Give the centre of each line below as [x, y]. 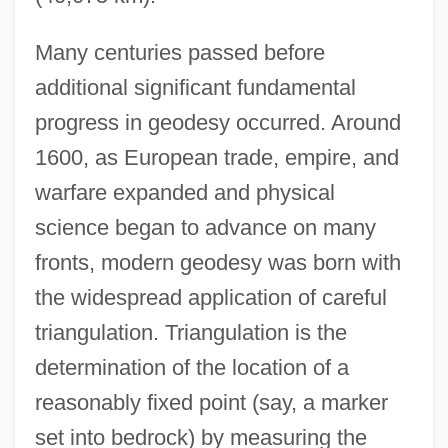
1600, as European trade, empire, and [216, 158]
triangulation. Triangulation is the [190, 333]
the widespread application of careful [210, 298]
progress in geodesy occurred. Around [217, 123]
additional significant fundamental [195, 88]
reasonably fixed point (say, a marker [211, 403]
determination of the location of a [191, 368]
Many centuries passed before [179, 53]
